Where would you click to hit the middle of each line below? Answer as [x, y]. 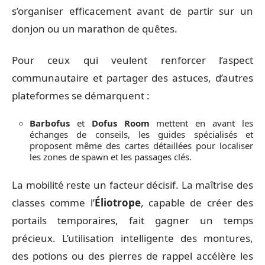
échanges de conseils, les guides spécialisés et [141, 134]
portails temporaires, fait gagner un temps [132, 220]
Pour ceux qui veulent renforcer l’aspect [132, 60]
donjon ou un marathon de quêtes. [95, 29]
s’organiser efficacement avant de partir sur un [132, 11]
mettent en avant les [201, 123]
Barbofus [50, 123]
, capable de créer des [197, 202]
